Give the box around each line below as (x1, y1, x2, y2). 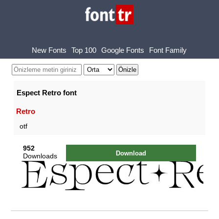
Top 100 (71, 45, 97, 54)
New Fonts (32, 45, 67, 54)
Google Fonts (101, 45, 145, 54)
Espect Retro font (16, 88, 77, 97)
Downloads (23, 152, 58, 160)
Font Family (149, 45, 187, 54)
